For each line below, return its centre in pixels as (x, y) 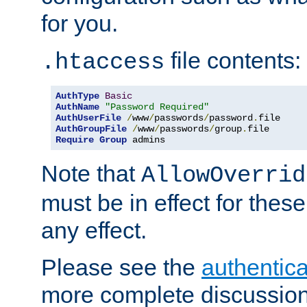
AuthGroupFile (91, 129)
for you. (79, 24)
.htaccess (103, 63)
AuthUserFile (88, 118)
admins (146, 140)
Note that (91, 174)
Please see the (121, 268)
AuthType (77, 96)
